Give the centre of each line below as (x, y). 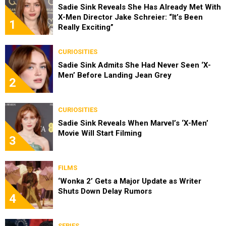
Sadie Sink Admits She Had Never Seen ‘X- (134, 65)
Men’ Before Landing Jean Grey (115, 75)
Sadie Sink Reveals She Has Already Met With (139, 7)
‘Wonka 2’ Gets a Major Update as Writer (130, 181)
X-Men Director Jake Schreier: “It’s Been (130, 17)
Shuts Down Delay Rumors (105, 191)
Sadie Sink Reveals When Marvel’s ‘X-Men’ (133, 123)
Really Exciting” (86, 27)
